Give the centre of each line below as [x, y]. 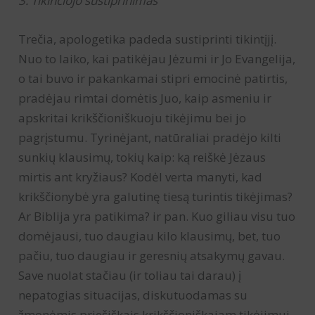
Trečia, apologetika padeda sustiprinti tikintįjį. [148, 39]
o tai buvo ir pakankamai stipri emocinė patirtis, [153, 78]
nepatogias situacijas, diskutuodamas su [133, 295]
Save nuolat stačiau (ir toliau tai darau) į [130, 275]
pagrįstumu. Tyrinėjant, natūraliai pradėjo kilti [150, 137]
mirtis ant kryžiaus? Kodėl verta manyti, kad [141, 176]
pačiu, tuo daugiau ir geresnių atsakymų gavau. [152, 255]
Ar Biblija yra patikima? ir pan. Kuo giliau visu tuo [157, 216]
